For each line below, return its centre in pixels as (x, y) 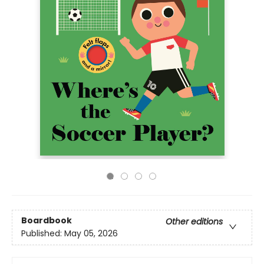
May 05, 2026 (91, 234)
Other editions (194, 222)
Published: (43, 234)
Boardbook (47, 221)
